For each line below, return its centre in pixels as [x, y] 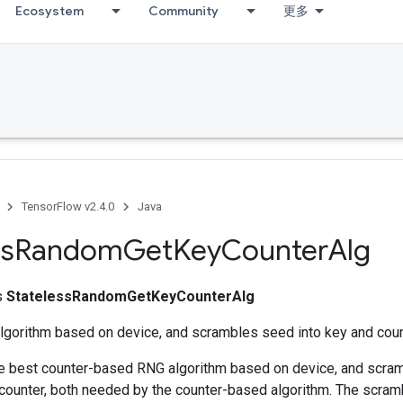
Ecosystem [49, 11]
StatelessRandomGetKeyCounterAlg [130, 296]
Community [184, 11]
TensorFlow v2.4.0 [68, 206]
